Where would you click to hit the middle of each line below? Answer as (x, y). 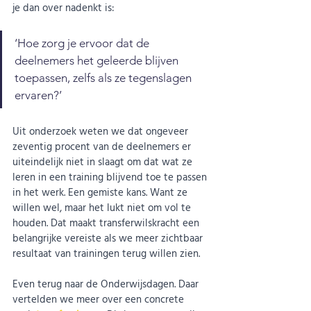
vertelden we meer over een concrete (100, 299)
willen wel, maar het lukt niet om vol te (103, 207)
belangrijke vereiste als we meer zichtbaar (109, 237)
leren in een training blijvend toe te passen (111, 176)
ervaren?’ (38, 95)
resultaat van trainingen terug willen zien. (106, 253)
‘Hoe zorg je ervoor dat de (83, 43)
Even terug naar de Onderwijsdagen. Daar (107, 283)
